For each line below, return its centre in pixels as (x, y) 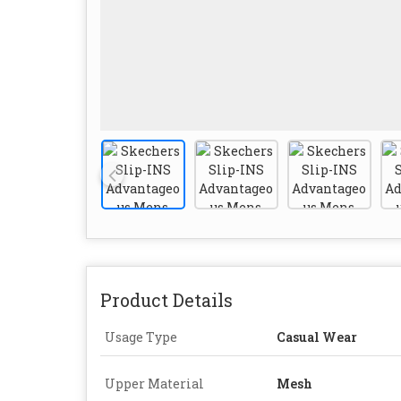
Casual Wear (317, 337)
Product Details (166, 299)
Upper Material (154, 383)
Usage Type (141, 337)
